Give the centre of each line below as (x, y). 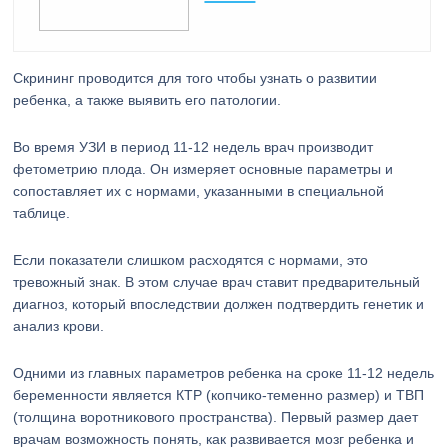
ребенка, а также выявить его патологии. (147, 100)
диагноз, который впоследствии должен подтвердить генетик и (219, 304)
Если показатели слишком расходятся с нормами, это (191, 260)
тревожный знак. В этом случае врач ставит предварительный (217, 282)
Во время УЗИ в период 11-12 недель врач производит (193, 147)
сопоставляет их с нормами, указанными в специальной (199, 191)
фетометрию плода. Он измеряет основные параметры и (203, 169)
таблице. (42, 213)
